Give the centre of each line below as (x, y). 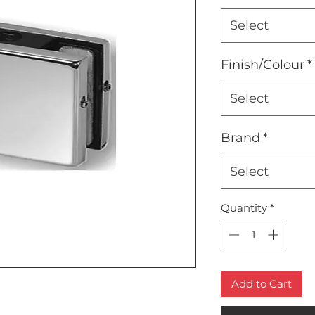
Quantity (244, 208)
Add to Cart (262, 283)
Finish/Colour (263, 65)
